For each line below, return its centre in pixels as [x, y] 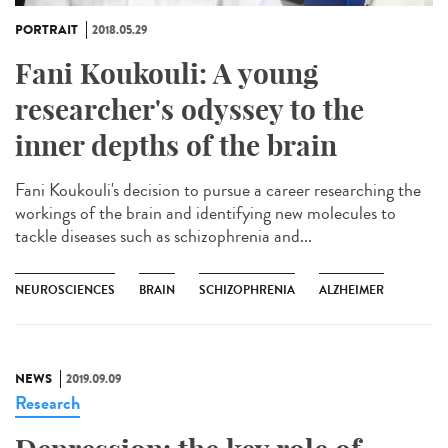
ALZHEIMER [351, 290]
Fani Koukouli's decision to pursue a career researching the [218, 190]
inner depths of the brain [176, 146]
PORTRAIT [46, 30]
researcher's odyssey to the [189, 110]
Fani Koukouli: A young [166, 74]
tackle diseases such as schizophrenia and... [163, 236]
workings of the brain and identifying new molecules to [205, 213]
